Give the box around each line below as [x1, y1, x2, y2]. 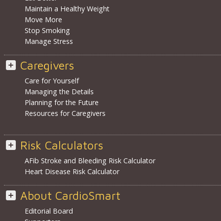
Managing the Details [24, 87, 94, 97]
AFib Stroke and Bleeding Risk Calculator [24, 156, 155, 166]
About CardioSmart [20, 189, 120, 203]
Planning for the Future [24, 98, 99, 108]
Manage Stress [24, 37, 73, 46]
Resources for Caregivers [24, 109, 106, 118]
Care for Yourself [24, 76, 79, 86]
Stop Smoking [24, 26, 70, 36]
